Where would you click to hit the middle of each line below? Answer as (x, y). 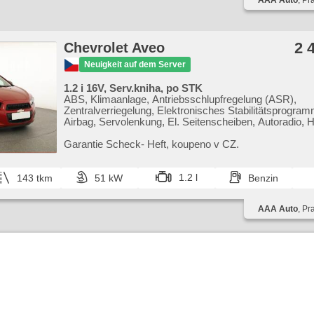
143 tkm (35, 178)
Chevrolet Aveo (114, 48)
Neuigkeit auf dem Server (135, 64)
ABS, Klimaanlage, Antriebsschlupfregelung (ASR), (180, 99)
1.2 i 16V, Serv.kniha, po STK (133, 88)
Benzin (263, 178)
